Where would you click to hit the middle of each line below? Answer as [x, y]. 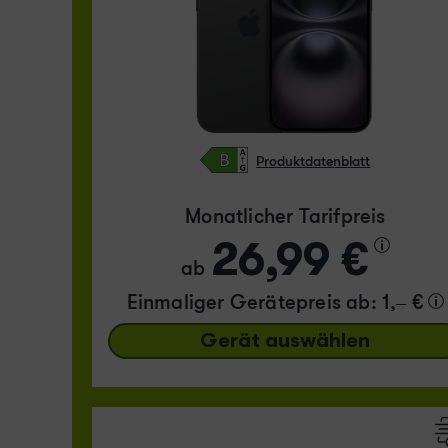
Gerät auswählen [285, 341]
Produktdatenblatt [313, 160]
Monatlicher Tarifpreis [285, 217]
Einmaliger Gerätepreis [236, 303]
